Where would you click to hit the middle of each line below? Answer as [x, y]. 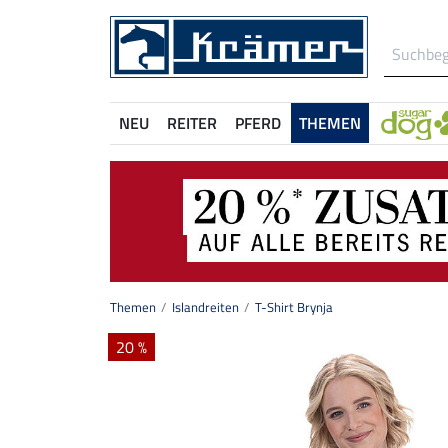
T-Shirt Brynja [294, 307]
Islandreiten [205, 307]
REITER [192, 123]
